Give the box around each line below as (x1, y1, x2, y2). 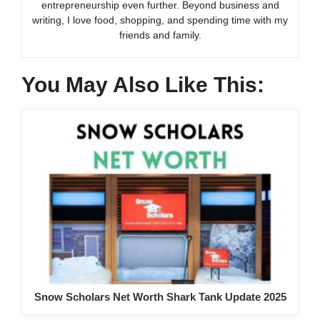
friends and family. (119, 29, 201, 41)
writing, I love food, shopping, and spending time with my (32, 14, 288, 26)
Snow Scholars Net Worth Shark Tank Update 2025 (34, 291, 286, 304)
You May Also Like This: (21, 73, 264, 97)
